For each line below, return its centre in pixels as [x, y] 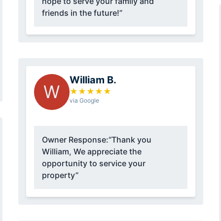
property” [60, 175]
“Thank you [130, 140]
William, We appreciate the [92, 152]
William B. [93, 80]
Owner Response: [75, 140]
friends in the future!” [82, 13]
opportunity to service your [93, 164]
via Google [84, 101]
